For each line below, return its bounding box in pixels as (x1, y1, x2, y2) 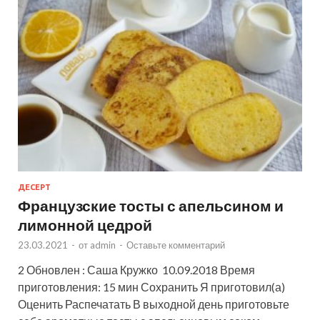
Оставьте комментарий (126, 239, 225, 251)
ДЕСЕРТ (18, 183, 51, 192)
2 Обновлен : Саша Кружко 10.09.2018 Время (18, 263, 255, 277)
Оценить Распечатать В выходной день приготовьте (18, 297, 289, 311)
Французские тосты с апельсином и (18, 196, 284, 215)
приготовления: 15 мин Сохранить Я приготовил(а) (18, 280, 285, 294)
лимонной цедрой (18, 216, 152, 234)
